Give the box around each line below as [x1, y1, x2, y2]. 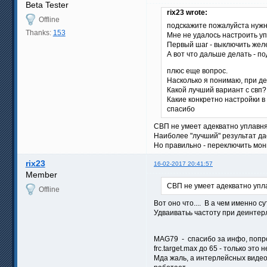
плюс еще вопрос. [167, 67, 228, 76]
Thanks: [25, 29, 53, 38]
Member [25, 170, 57, 180]
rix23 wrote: [167, 8, 207, 17]
